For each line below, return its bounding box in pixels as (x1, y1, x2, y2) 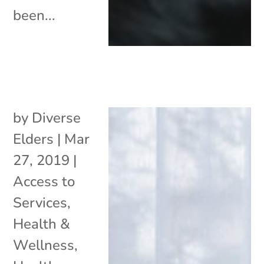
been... (13, 5, 56, 25)
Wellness (13, 235, 75, 255)
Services (13, 193, 68, 212)
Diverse (32, 108, 81, 127)
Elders (13, 129, 54, 148)
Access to (13, 171, 75, 191)
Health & (13, 214, 71, 233)
